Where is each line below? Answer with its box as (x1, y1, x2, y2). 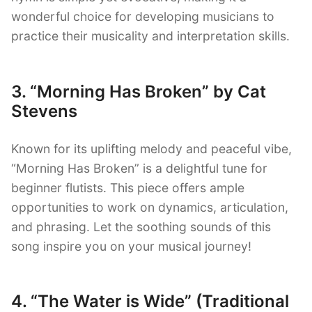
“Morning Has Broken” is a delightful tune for (11, 160, 267, 175)
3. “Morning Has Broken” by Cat (11, 81, 266, 102)
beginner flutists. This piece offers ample (11, 180, 244, 195)
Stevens (11, 100, 77, 121)
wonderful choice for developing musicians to (11, 8, 274, 24)
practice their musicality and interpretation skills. (11, 28, 290, 43)
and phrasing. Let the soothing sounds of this (11, 219, 271, 234)
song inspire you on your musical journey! (11, 238, 251, 253)
